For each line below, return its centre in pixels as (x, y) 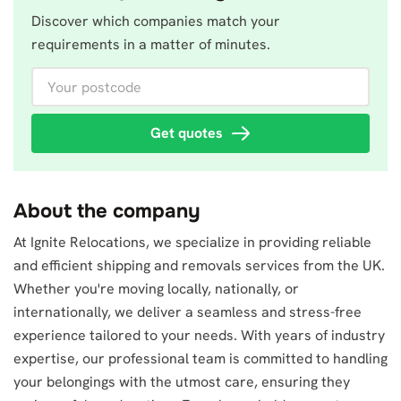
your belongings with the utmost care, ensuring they (182, 382)
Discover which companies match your (156, 21)
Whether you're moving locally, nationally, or (156, 289)
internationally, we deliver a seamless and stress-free (188, 312)
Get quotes (186, 133)
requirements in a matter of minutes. (151, 44)
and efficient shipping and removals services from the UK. (199, 265)
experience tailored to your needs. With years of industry (199, 335)
